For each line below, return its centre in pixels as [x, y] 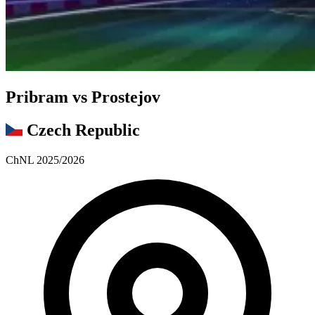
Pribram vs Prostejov [83, 97]
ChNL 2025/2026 [45, 160]
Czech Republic [83, 130]
